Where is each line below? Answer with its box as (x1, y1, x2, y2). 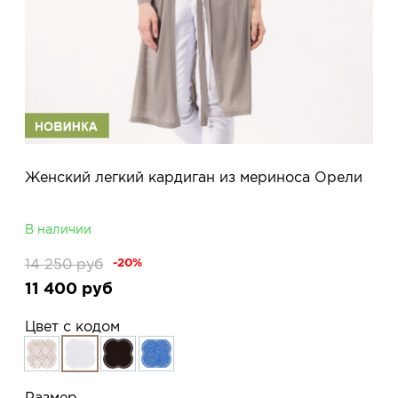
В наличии (25, 222, 92, 237)
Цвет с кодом (25, 318, 120, 335)
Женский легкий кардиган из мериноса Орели (25, 169, 362, 186)
